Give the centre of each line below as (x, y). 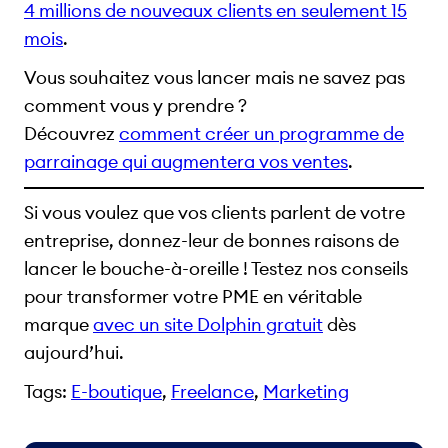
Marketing (306, 392)
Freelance (212, 392)
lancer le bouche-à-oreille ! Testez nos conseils (216, 269)
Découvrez (71, 133)
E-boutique (116, 392)
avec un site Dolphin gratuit (208, 325)
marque (58, 325)
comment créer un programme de (261, 133)
